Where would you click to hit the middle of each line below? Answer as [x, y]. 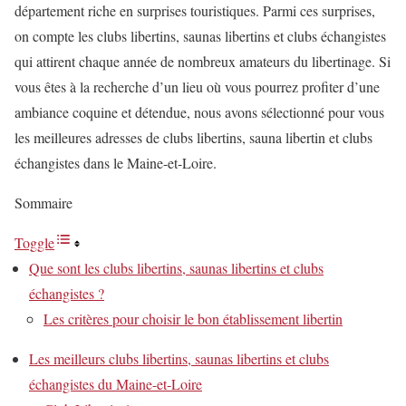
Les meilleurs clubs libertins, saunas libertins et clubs [179, 358]
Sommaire [43, 203]
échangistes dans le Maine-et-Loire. [116, 163]
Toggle [34, 242]
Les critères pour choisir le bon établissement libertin [193, 319]
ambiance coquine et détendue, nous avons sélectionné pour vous [199, 112]
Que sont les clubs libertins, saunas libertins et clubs [176, 268]
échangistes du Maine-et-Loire [116, 384]
